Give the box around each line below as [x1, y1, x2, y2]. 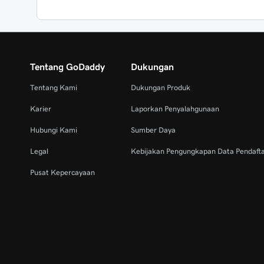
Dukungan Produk [131, 84, 191, 91]
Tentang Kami [30, 84, 77, 91]
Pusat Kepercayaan [30, 169, 95, 176]
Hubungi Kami [30, 126, 77, 134]
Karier [30, 105, 51, 113]
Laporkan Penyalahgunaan [131, 105, 220, 113]
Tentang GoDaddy [30, 62, 105, 71]
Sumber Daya [131, 126, 176, 134]
